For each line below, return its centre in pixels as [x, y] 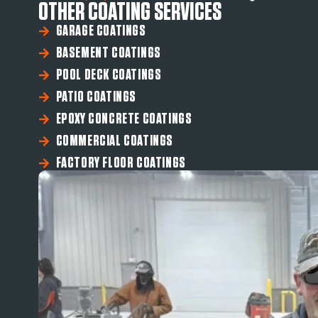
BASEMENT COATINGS [108, 53]
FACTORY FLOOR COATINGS [121, 163]
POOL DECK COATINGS [109, 75]
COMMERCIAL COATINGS [114, 141]
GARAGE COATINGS [101, 31]
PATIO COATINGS [96, 97]
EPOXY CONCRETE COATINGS [124, 119]
